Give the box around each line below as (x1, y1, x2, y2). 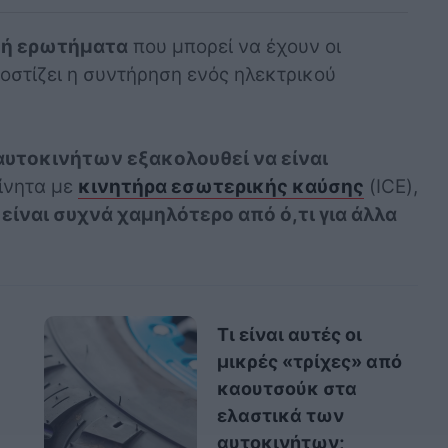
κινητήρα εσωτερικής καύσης (77, 174, 364, 198)
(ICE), (363, 174, 418, 198)
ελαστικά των (216, 405, 344, 427)
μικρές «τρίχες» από (216, 351, 402, 373)
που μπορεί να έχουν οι (127, 34, 341, 58)
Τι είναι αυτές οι (216, 324, 362, 346)
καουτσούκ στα (216, 378, 357, 400)
